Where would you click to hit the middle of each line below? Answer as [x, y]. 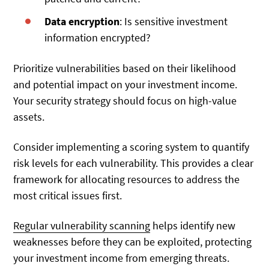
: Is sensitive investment [174, 22]
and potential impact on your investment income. [125, 84]
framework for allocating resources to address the [127, 179]
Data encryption [82, 22]
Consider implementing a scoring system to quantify [131, 147]
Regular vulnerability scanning [82, 226]
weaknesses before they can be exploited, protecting [133, 242]
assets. [29, 116]
